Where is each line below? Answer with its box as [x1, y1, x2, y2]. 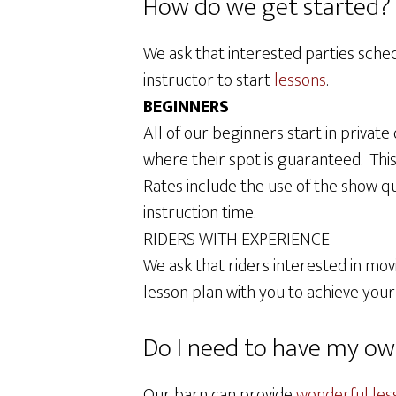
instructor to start [143, 65, 274, 95]
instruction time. [143, 198, 255, 228]
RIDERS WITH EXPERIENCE [143, 225, 330, 255]
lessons [274, 65, 326, 95]
